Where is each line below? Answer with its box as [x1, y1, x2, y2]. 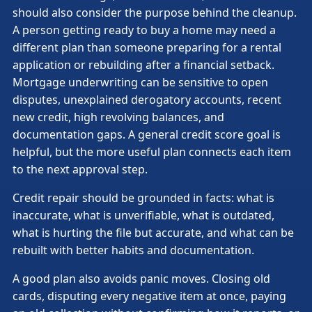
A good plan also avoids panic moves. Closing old [13, 270, 270, 286]
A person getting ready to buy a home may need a [13, 22, 276, 38]
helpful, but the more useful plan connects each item [13, 143, 291, 159]
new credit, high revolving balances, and [13, 109, 224, 125]
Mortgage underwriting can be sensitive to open [13, 74, 268, 90]
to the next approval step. [13, 161, 148, 177]
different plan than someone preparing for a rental [13, 39, 281, 55]
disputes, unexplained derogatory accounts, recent [13, 91, 281, 107]
